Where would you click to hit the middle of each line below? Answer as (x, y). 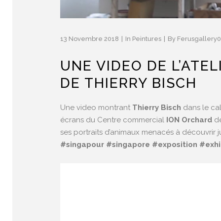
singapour (85, 145)
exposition (178, 145)
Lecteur (73, 169)
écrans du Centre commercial (113, 120)
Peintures (147, 39)
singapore (131, 145)
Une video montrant (96, 108)
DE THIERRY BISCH (129, 83)
